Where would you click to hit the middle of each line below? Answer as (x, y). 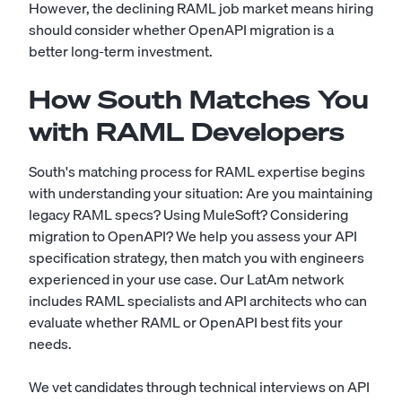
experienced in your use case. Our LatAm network (187, 279)
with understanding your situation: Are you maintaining (201, 193)
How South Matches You (199, 99)
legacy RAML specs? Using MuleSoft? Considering (188, 214)
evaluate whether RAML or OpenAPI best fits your (186, 322)
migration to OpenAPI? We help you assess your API (193, 236)
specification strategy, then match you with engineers (197, 258)
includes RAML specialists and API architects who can (198, 301)
